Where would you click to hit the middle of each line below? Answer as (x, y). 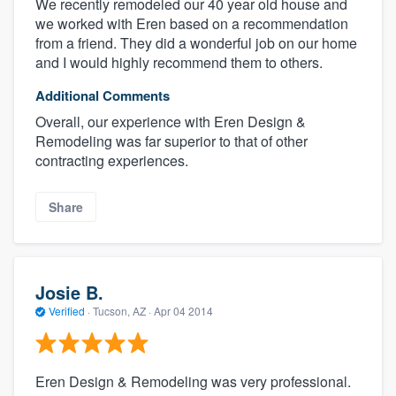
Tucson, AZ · (122, 310)
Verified (67, 310)
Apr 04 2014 (183, 310)
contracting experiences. (112, 160)
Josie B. (69, 292)
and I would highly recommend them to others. (179, 62)
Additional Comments (103, 95)
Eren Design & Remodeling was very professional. (193, 382)
